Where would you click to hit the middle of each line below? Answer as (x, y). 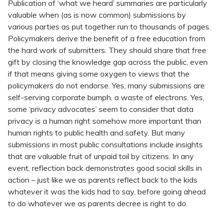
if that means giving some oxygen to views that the (99, 74)
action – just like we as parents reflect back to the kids (103, 180)
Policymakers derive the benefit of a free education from (107, 39)
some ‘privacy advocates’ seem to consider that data (101, 109)
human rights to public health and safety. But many (96, 133)
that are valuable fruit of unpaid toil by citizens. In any (101, 156)
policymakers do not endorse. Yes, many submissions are (106, 86)
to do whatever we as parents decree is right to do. (98, 204)
